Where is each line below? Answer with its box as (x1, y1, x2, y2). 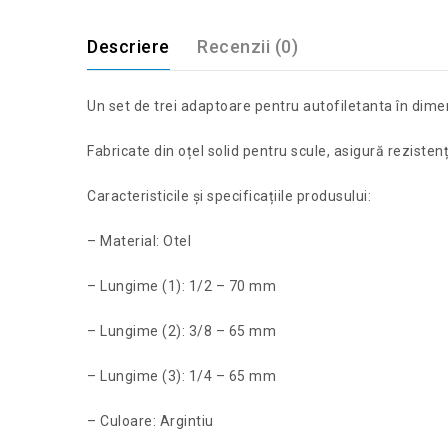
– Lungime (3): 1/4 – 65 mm (87, 368, 276, 385)
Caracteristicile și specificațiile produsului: (87, 188, 371, 205)
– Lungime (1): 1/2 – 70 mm (87, 278, 276, 295)
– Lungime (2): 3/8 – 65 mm (87, 323, 276, 340)
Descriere (87, 36, 170, 58)
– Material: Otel (87, 233, 195, 250)
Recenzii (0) (197, 36, 298, 58)
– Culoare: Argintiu (87, 413, 214, 430)
